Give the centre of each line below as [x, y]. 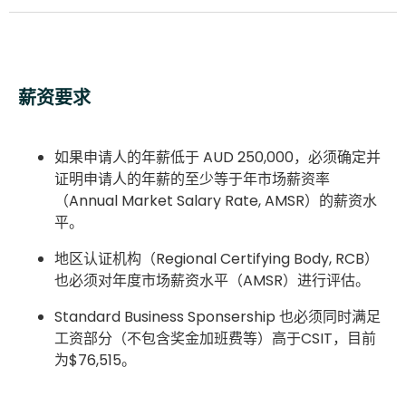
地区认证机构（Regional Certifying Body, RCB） [217, 258]
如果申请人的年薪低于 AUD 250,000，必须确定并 [217, 157]
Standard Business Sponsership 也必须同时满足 [217, 316]
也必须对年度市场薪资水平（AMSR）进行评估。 [212, 280]
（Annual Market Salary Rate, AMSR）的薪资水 [216, 200]
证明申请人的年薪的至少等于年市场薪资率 [192, 179]
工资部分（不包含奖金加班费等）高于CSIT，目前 [215, 338]
